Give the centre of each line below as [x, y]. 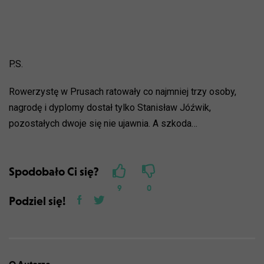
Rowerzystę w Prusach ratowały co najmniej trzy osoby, [123, 91]
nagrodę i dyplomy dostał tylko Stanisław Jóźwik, [110, 107]
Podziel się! [37, 201]
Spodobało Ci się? [54, 171]
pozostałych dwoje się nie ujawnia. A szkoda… [103, 123]
